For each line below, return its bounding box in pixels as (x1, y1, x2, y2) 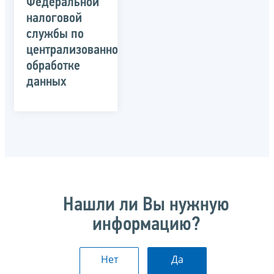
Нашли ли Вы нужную (63, 195, 229, 215)
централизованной (26, 43, 125, 57)
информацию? (92, 215, 200, 235)
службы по (26, 27, 84, 42)
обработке (26, 59, 80, 73)
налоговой (26, 11, 82, 26)
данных (26, 75, 67, 89)
